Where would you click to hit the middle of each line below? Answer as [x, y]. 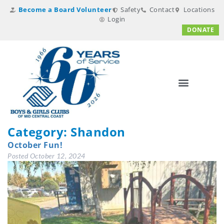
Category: [39, 132]
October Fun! [35, 145]
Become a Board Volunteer [65, 9]
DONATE [200, 30]
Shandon [98, 132]
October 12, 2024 [57, 156]
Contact [162, 9]
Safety [130, 9]
